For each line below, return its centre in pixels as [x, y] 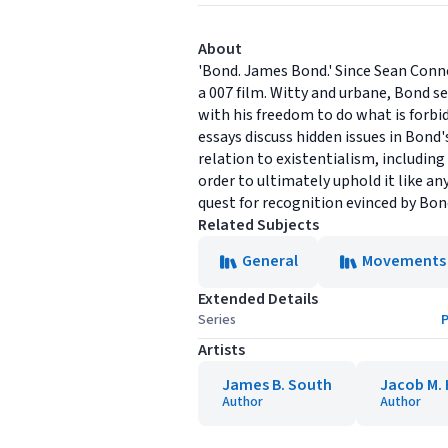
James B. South [277, 385]
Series [217, 320]
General [270, 261]
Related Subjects [258, 225]
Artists [221, 350]
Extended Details [258, 299]
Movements [404, 261]
